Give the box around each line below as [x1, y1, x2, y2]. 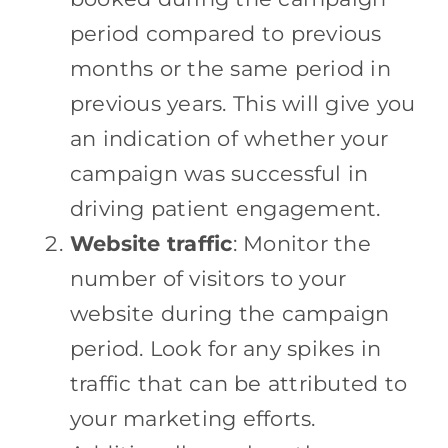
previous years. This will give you [69, 90, 416, 116]
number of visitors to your [69, 265, 347, 291]
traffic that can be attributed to [69, 370, 408, 396]
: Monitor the [232, 230, 371, 256]
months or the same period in [69, 55, 391, 81]
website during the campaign [69, 300, 390, 326]
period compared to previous [69, 20, 382, 46]
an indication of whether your [69, 125, 389, 151]
